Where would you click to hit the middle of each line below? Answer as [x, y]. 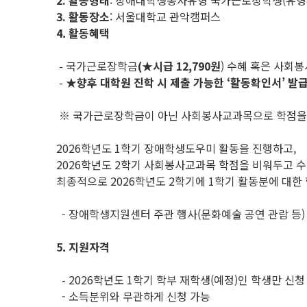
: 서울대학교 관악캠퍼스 [165, 16]
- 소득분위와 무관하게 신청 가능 [133, 296]
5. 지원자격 [83, 247]
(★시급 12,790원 [179, 66]
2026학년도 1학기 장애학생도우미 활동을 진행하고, [176, 148]
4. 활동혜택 [83, 33]
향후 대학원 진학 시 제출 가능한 [152, 82]
